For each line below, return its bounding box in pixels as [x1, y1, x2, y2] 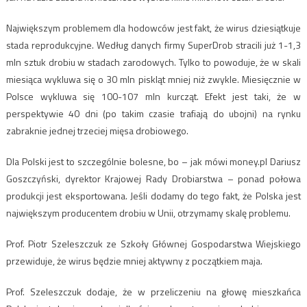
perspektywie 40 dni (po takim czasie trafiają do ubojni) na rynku [5, 106, 302, 121]
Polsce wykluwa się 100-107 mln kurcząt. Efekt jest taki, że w [5, 89, 302, 104]
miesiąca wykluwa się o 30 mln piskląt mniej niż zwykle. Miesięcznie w [5, 72, 302, 87]
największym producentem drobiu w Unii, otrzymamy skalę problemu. [5, 206, 291, 221]
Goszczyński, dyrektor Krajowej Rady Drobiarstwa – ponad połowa [5, 171, 302, 186]
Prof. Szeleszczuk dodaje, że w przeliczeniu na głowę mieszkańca [5, 284, 302, 299]
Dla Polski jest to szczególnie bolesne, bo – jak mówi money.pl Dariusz [5, 154, 302, 169]
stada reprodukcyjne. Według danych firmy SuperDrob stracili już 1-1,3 [5, 38, 302, 53]
